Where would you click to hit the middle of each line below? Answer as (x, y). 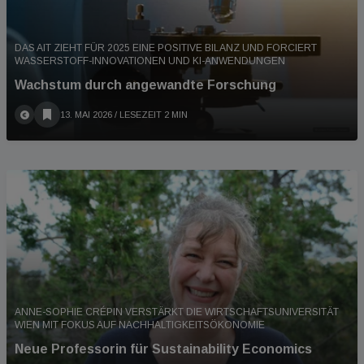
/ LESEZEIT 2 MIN (150, 115)
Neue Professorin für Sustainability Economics (163, 349)
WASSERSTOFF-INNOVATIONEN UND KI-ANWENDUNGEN (150, 61)
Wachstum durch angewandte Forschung (145, 85)
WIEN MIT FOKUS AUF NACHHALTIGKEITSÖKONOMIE (140, 325)
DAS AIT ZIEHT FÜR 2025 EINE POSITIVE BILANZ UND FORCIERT (166, 48)
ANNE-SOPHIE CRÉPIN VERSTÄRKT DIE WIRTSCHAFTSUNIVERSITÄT (177, 312)
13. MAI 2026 (86, 115)
